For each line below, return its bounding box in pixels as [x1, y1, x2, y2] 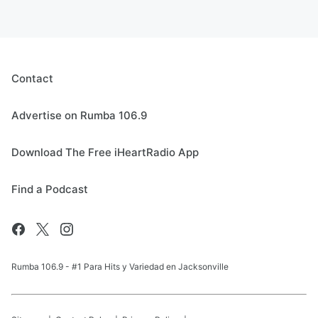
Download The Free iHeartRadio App [11, 146, 199, 159]
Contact [11, 72, 53, 85]
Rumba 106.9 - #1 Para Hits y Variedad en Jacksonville [11, 261, 229, 272]
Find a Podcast [11, 182, 88, 196]
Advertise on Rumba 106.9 [11, 109, 148, 122]
